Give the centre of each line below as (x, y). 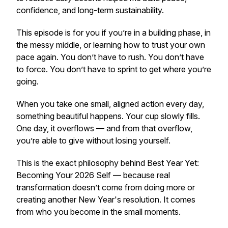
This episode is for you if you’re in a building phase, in (113, 33)
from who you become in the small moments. (98, 212)
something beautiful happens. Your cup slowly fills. (108, 116)
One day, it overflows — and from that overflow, (104, 128)
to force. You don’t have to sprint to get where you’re (114, 69)
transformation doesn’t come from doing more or (106, 187)
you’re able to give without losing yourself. (93, 140)
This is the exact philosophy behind (82, 163)
